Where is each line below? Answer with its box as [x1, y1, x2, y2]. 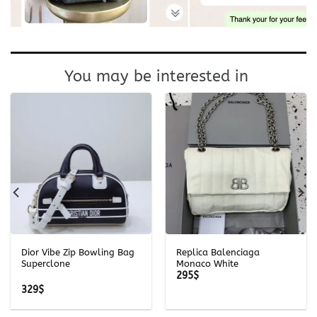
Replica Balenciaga [175, 246, 260, 258]
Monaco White [175, 258, 238, 269]
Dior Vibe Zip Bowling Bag [21, 246, 134, 258]
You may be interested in [64, 67, 253, 86]
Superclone [21, 258, 70, 269]
